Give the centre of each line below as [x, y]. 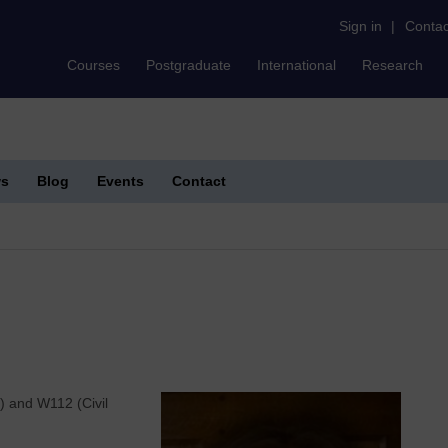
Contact [199, 181]
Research [392, 65]
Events [120, 181]
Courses [93, 65]
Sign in [360, 26]
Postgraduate [188, 65]
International [296, 65]
